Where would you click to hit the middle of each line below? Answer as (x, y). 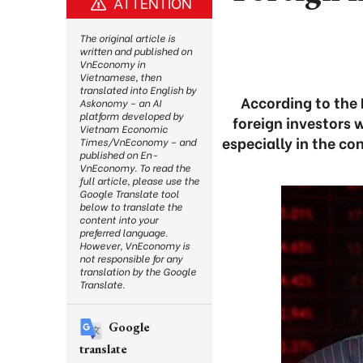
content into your (119, 219)
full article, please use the (139, 180)
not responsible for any (131, 258)
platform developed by (131, 115)
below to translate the (131, 206)
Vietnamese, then (120, 77)
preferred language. (124, 232)
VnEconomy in (112, 64)
